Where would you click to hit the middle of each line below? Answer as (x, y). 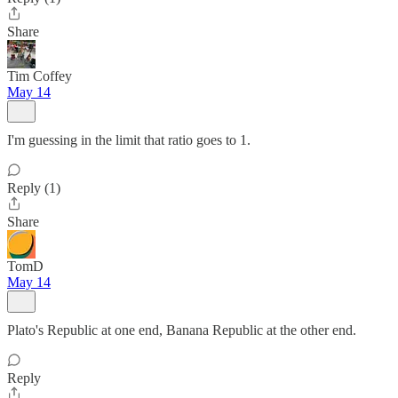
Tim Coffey (40, 76)
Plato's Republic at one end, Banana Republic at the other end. (182, 330)
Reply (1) (34, 188)
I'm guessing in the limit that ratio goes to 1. (129, 140)
